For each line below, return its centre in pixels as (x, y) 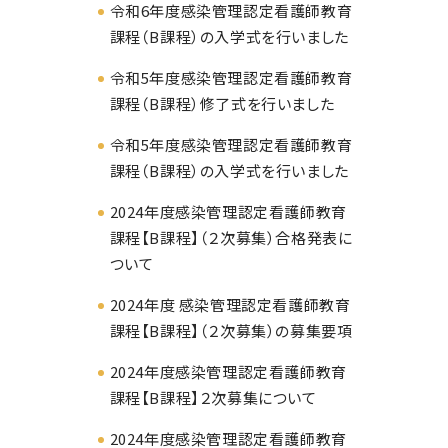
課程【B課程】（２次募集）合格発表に (231, 238)
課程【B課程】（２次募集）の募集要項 (231, 331)
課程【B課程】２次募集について (213, 398)
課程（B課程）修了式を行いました (222, 104)
